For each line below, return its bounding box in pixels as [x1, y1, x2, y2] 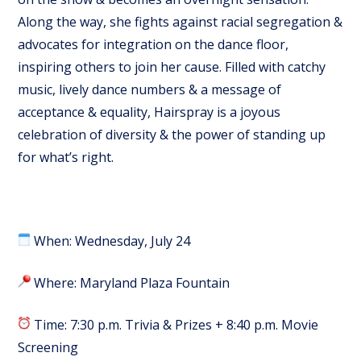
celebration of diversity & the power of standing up [18, 126, 326, 143]
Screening [18, 338, 79, 356]
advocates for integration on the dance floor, [18, 35, 289, 53]
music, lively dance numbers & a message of [18, 81, 282, 98]
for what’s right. [18, 148, 114, 166]
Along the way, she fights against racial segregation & [18, 13, 343, 31]
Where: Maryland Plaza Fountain [31, 274, 230, 292]
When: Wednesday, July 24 [31, 232, 191, 250]
